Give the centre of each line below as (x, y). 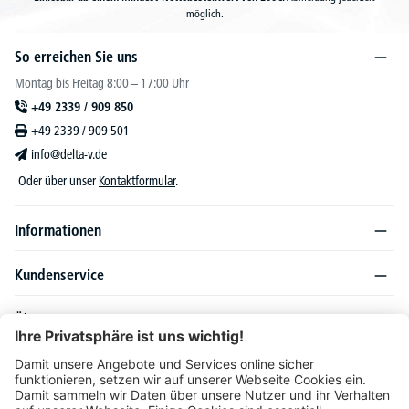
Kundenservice (59, 275)
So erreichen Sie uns (76, 57)
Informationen (58, 230)
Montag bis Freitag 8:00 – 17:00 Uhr (102, 83)
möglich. (204, 13)
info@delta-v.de (69, 154)
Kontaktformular (137, 181)
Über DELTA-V (56, 320)
